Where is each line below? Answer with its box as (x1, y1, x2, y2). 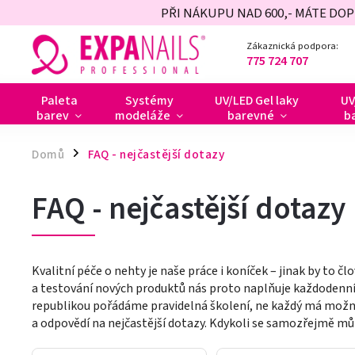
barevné (227, 107, 274, 124)
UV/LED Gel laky (215, 92, 299, 109)
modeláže (115, 107, 170, 124)
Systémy (124, 92, 174, 109)
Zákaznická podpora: (246, 39, 339, 53)
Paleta (40, 92, 78, 109)
